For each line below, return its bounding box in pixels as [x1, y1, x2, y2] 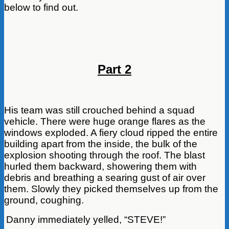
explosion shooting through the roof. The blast [4, 149, 205, 161]
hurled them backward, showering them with [4, 161, 197, 172]
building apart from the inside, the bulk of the [4, 138, 197, 149]
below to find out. [4, 2, 78, 13]
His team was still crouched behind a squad [4, 104, 195, 116]
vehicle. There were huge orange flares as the [4, 116, 205, 127]
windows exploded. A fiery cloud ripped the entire [4, 127, 218, 138]
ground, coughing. [4, 194, 84, 205]
